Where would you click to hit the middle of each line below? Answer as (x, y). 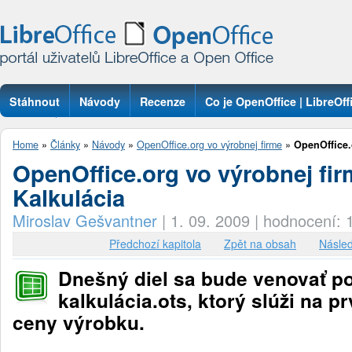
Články (65, 145)
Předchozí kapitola (155, 244)
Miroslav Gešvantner (85, 220)
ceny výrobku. (84, 323)
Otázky (28, 134)
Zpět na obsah (260, 244)
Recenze (163, 101)
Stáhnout (35, 101)
